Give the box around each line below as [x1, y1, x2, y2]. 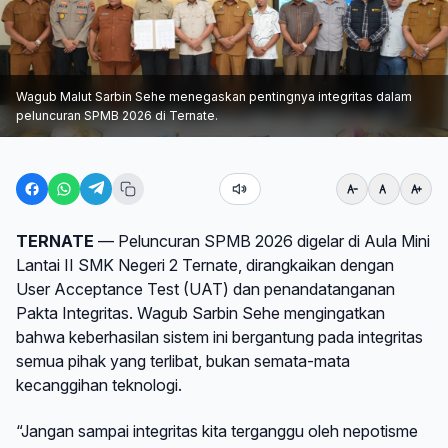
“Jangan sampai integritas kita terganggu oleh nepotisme [16, 421, 418, 442]
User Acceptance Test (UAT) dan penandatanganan [16, 279, 395, 299]
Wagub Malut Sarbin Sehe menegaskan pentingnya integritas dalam [16, 89, 412, 104]
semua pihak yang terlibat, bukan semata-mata [16, 351, 350, 371]
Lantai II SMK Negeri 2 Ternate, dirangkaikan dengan [16, 255, 394, 275]
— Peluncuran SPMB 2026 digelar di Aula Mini [94, 231, 430, 251]
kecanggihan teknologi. [16, 375, 182, 395]
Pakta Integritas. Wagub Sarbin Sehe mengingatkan [16, 303, 385, 323]
